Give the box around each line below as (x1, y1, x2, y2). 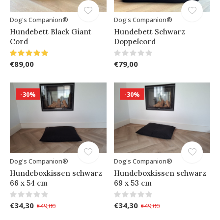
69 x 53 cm (113, 178, 152, 188)
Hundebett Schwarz (113, 27, 185, 37)
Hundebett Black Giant (10, 27, 91, 37)
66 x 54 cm (10, 178, 48, 188)
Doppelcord (113, 37, 156, 47)
